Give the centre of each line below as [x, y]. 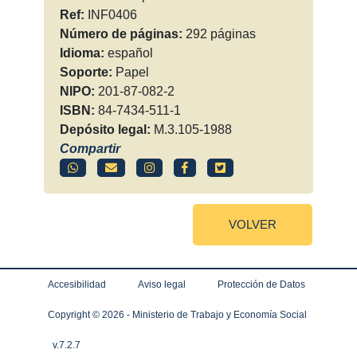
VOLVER [253, 225]
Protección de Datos [261, 285]
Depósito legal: [106, 130]
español [130, 53]
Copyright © [75, 315]
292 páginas [220, 34]
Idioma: [83, 53]
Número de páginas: [122, 34]
